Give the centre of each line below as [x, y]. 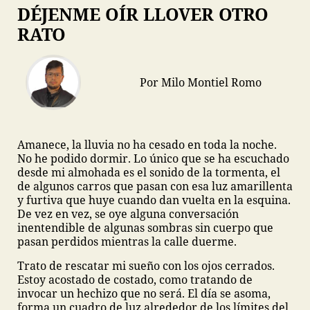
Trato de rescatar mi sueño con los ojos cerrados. [146, 266]
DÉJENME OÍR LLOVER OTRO [143, 14]
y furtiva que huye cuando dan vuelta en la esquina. [154, 200]
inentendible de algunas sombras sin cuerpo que [145, 228]
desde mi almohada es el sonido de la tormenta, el [149, 172]
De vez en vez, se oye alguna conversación [128, 214]
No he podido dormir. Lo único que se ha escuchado [153, 158]
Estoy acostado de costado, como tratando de [135, 280]
